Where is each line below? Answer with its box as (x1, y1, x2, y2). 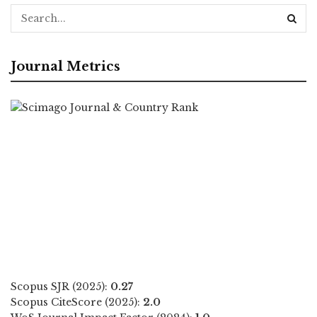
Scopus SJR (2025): (11, 279, 110, 293)
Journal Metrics (11, 59, 120, 74)
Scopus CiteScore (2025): (11, 295, 143, 309)
